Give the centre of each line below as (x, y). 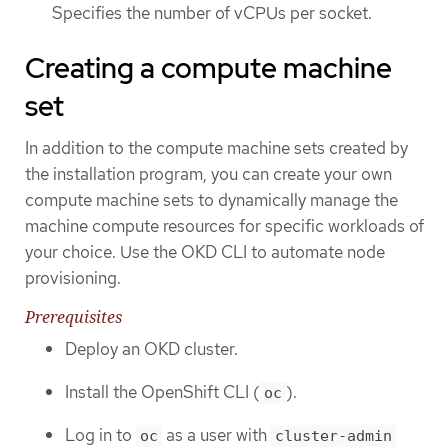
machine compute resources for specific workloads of (224, 226)
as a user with (216, 434)
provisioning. (73, 278)
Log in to (100, 434)
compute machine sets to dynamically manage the (211, 200)
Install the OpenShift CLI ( (162, 392)
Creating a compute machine (208, 68)
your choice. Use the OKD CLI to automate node (205, 252)
